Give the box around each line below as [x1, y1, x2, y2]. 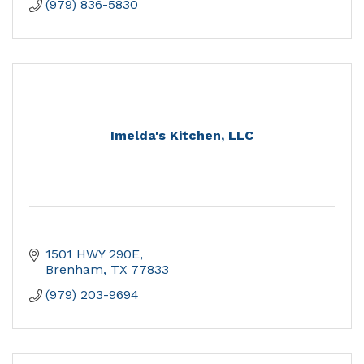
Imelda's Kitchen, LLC [110, 128, 253, 144]
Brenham [45, 262, 103, 278]
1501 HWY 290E [45, 246, 140, 262]
